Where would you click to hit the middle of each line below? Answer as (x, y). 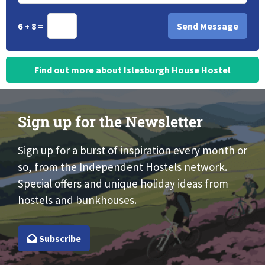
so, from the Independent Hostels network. (122, 167)
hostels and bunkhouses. (77, 200)
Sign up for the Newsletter (110, 122)
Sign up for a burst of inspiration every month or (132, 151)
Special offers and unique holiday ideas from (123, 184)
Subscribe (59, 238)
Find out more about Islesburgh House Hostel (132, 70)
